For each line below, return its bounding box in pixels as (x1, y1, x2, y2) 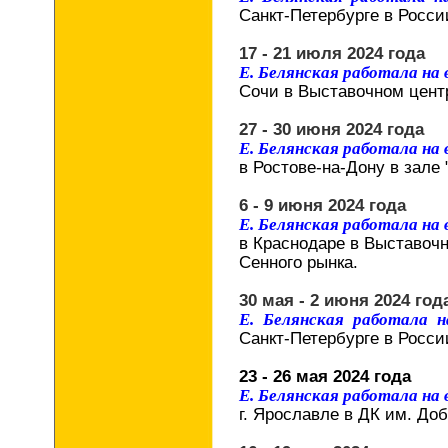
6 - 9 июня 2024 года (239, 196, 406, 214)
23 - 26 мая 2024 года (239, 367, 411, 385)
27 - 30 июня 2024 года (239, 120, 424, 138)
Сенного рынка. (239, 253, 358, 271)
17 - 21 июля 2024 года (239, 44, 425, 62)
